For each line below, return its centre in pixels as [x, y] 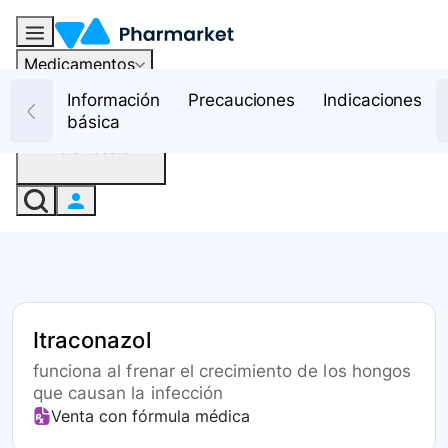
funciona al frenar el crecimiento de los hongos [222, 371]
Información [114, 100]
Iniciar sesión [91, 146]
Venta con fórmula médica [150, 416]
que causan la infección [128, 393]
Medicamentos [79, 63]
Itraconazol [92, 340]
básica [93, 122]
